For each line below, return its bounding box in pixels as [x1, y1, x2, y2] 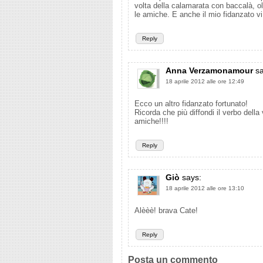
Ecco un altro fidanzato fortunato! [134, 99, 248, 108]
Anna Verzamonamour [166, 66, 253, 75]
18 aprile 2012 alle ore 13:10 [166, 185, 244, 191]
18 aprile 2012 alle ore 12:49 [166, 78, 244, 85]
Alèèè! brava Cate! [134, 206, 198, 215]
